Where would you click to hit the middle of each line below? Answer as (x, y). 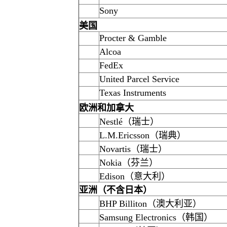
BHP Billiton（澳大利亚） (150, 204)
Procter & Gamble (133, 38)
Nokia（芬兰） (128, 163)
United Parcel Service (139, 79)
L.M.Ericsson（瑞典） (142, 135)
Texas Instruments (133, 93)
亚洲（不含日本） (115, 190)
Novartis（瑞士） (133, 149)
